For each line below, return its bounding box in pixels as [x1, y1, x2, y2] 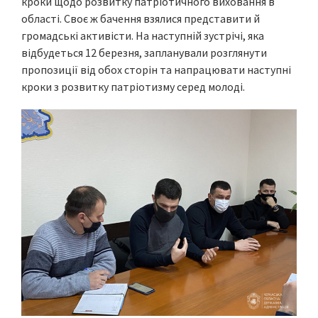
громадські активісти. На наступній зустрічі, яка [21, 28, 264, 43]
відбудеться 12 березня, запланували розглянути [21, 45, 267, 60]
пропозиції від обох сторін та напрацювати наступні [21, 62, 291, 77]
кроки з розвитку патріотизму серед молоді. [21, 79, 245, 94]
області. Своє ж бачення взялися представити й [21, 11, 260, 26]
